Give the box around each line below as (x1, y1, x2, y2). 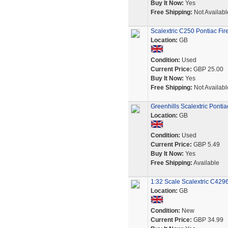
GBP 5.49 (191, 141, 220, 148)
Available (192, 159, 219, 166)
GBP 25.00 (191, 66, 223, 73)
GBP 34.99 (191, 216, 223, 223)
